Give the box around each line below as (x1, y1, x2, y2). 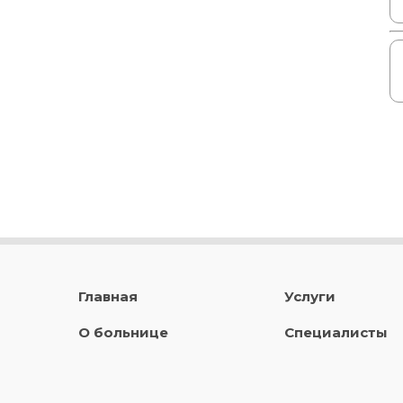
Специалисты (283, 324, 388, 341)
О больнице (78, 324, 168, 341)
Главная (78, 288, 138, 305)
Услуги (283, 288, 336, 305)
